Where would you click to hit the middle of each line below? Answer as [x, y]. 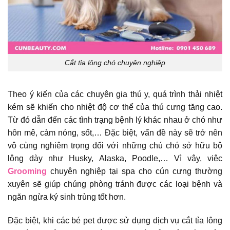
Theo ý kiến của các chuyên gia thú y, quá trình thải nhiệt [115, 94]
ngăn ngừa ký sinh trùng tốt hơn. [67, 197]
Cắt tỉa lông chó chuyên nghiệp [115, 62]
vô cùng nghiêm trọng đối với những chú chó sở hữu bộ [115, 146]
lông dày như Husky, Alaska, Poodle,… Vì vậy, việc [115, 159]
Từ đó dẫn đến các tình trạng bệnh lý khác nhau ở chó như [115, 120]
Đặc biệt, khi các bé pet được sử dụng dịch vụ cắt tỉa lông [115, 221]
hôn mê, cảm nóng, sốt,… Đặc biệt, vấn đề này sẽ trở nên [115, 133]
